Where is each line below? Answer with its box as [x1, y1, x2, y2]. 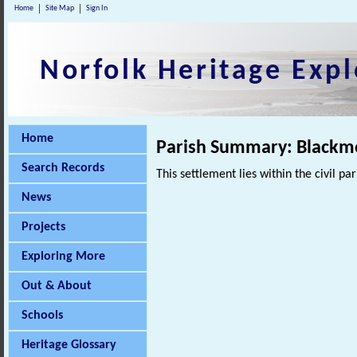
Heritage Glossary [22, 339, 116, 351]
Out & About [22, 280, 92, 292]
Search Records [22, 162, 104, 175]
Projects [22, 221, 65, 233]
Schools [22, 309, 63, 322]
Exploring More [22, 250, 105, 263]
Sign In [86, 4, 108, 13]
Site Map [45, 4, 74, 13]
